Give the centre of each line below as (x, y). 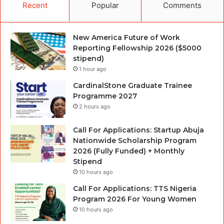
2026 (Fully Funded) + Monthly (129, 151)
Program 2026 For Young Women (135, 199)
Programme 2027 (105, 96)
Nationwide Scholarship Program (135, 140)
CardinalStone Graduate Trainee (132, 85)
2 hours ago (95, 106)
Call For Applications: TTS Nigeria (135, 188)
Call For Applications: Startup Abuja (138, 130)
